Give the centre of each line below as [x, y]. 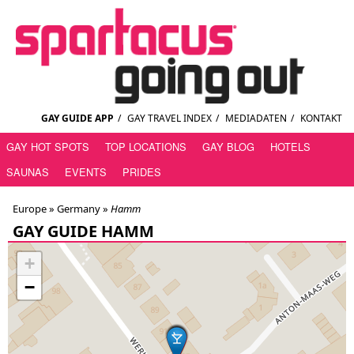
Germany [77, 209]
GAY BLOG [228, 147]
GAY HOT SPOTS [48, 147]
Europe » [34, 209]
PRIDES [142, 172]
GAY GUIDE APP [77, 119]
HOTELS [290, 147]
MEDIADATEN [256, 119]
